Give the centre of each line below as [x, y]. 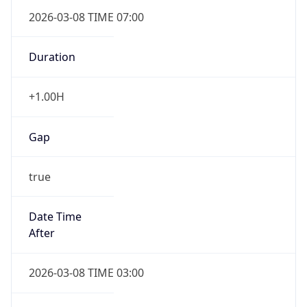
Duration [52, 57]
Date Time [55, 217]
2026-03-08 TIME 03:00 [86, 273]
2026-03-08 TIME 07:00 [86, 17]
